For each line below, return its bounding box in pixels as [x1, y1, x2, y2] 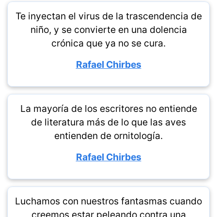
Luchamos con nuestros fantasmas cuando [15, 195, 202, 207]
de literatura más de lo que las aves [31, 116, 186, 128]
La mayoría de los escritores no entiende [20, 103, 197, 114]
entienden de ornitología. [54, 130, 163, 141]
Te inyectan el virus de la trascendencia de [15, 10, 202, 22]
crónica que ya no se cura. [51, 37, 166, 49]
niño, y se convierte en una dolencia [30, 24, 187, 35]
